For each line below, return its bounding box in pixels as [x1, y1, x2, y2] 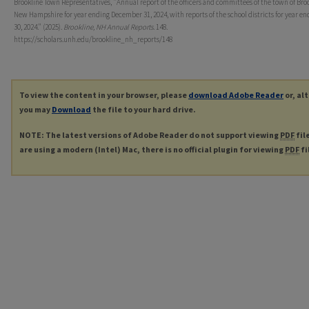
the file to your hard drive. [91, 104, 196, 115]
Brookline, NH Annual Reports [63, 22, 153, 32]
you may [19, 104, 52, 115]
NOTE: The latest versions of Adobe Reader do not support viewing [19, 130, 280, 141]
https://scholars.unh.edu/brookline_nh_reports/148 [14, 34, 172, 45]
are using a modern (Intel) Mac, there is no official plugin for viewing [19, 144, 285, 155]
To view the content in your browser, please [19, 90, 188, 101]
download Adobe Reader [188, 90, 283, 101]
